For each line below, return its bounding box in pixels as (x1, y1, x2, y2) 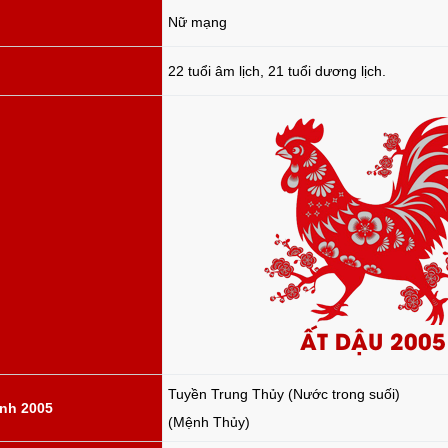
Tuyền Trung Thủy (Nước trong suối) (168, 386, 400, 402)
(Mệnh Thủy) (168, 414, 250, 430)
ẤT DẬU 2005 (299, 324, 446, 356)
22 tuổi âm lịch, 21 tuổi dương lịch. (168, 63, 386, 79)
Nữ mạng (168, 14, 227, 30)
